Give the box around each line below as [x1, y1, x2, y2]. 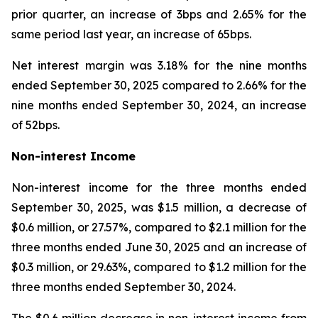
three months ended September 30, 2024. [11, 280, 236, 294]
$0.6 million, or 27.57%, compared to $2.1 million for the [11, 220, 307, 234]
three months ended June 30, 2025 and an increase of [11, 240, 307, 254]
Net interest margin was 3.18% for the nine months [11, 58, 307, 72]
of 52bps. [11, 118, 60, 132]
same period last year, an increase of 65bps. [11, 27, 251, 41]
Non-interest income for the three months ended [11, 180, 307, 194]
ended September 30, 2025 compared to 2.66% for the [11, 78, 307, 92]
